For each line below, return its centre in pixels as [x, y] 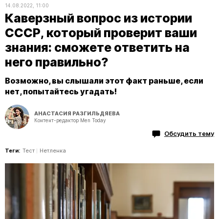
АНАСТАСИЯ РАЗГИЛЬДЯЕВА [77, 113]
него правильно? [57, 62]
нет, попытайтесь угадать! [61, 91]
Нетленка [53, 151]
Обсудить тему [189, 133]
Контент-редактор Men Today [70, 120]
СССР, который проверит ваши [101, 33]
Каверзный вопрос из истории [99, 18]
